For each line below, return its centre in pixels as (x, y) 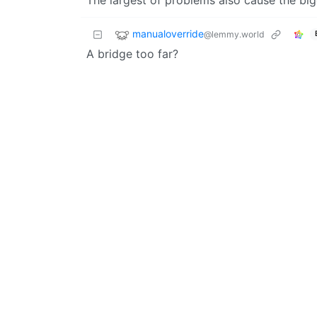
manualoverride (168, 33)
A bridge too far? (132, 53)
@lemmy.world (234, 34)
